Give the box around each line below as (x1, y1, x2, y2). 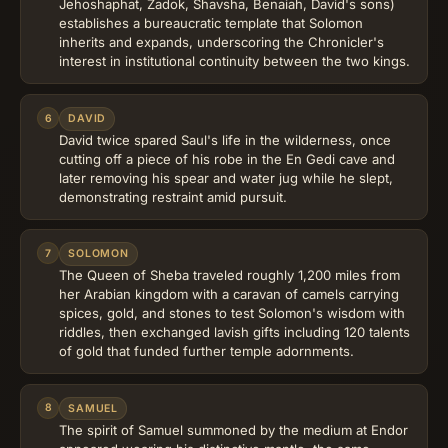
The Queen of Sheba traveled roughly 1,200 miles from (59, 267, 400, 284)
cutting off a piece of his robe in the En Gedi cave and (59, 150, 395, 167)
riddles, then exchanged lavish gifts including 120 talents (59, 324, 410, 341)
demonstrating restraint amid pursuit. (59, 188, 287, 205)
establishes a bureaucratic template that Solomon (59, 15, 363, 32)
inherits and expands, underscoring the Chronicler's (59, 34, 384, 51)
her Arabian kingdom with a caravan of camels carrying (59, 286, 399, 303)
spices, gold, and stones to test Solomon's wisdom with (59, 305, 405, 322)
